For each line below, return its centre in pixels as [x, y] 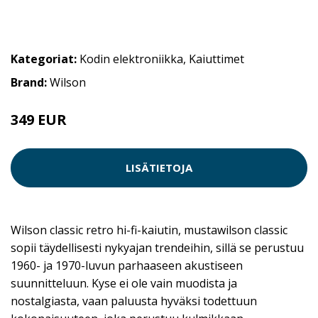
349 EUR [39, 119]
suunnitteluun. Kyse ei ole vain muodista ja [124, 283]
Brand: [30, 82]
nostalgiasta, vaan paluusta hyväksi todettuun [134, 301]
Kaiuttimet [216, 59]
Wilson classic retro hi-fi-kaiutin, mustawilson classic [149, 230]
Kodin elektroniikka [131, 59]
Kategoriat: [44, 59]
